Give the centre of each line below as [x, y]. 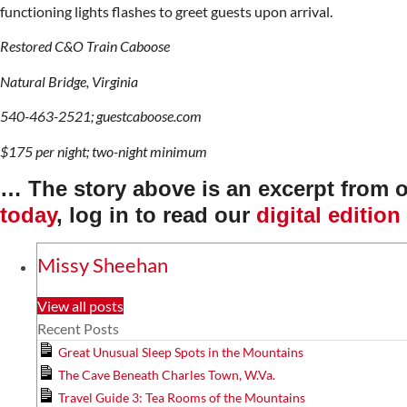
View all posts [80, 305]
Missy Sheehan [103, 264]
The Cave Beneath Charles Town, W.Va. [167, 374]
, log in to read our [156, 214]
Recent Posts [78, 328]
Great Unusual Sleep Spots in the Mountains [181, 352]
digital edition [328, 214]
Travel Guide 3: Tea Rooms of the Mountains [182, 397]
